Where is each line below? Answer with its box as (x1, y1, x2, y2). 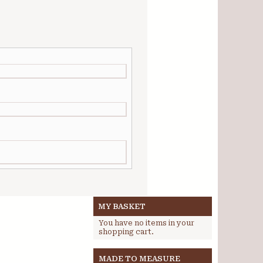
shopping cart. (99, 228, 154, 236)
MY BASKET (98, 202, 146, 211)
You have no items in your (99, 219, 194, 227)
